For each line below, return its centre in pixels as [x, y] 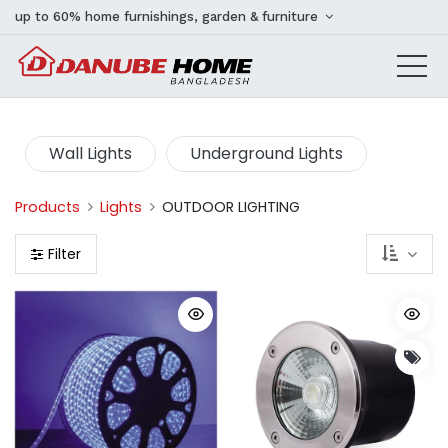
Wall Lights [90, 153]
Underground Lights [266, 153]
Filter [64, 254]
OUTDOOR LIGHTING [231, 207]
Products [47, 207]
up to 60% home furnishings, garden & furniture [168, 16]
